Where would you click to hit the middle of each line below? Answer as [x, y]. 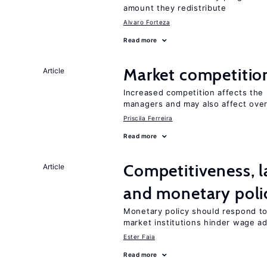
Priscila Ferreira [148, 118]
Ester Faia [139, 237]
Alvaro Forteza [147, 22]
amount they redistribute [175, 8]
